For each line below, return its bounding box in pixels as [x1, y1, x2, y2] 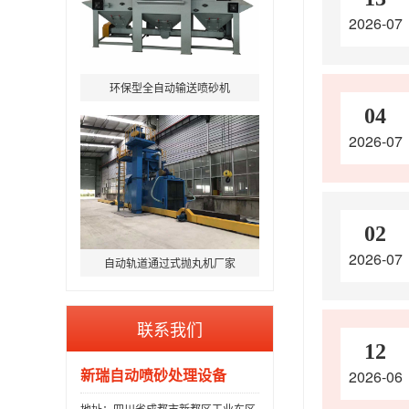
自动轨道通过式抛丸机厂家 [104, 254, 236, 270]
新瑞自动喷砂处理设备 [80, 363, 226, 385]
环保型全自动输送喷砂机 [110, 79, 230, 95]
